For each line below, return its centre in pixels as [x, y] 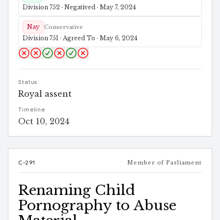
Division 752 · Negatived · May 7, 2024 [79, 7]
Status [28, 82]
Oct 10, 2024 [44, 121]
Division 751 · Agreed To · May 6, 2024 [80, 38]
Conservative [64, 27]
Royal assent [45, 94]
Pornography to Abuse [97, 205]
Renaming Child [77, 190]
